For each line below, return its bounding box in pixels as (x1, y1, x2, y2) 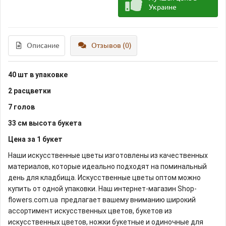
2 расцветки (8, 87, 51, 95)
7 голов (8, 103, 35, 111)
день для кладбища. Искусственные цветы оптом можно (8, 174, 201, 182)
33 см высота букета (8, 119, 82, 127)
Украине (149, 3, 177, 11)
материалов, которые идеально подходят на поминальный (8, 162, 207, 171)
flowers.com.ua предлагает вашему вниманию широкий (8, 196, 196, 204)
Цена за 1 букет (8, 135, 63, 143)
